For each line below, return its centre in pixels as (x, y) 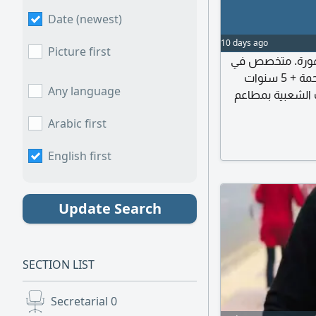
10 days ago (244, 43)
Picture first (79, 51)
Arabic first (77, 123)
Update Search (110, 208)
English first (80, 156)
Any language (84, 91)
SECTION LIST (59, 265)
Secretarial (81, 301)
